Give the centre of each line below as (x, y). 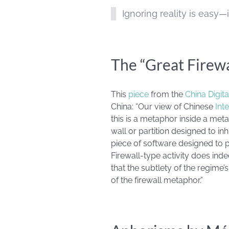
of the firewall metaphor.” (157, 180)
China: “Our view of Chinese (163, 107)
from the (167, 94)
